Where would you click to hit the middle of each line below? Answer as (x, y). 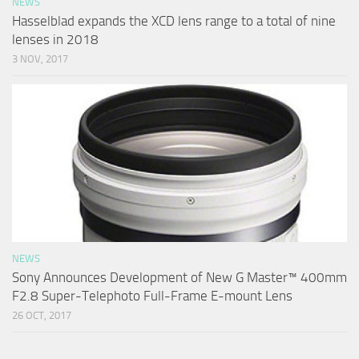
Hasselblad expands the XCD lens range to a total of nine (174, 20)
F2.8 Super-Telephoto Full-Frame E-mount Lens (152, 295)
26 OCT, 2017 (42, 315)
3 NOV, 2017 (40, 58)
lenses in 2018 (55, 39)
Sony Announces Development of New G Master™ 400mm (179, 277)
